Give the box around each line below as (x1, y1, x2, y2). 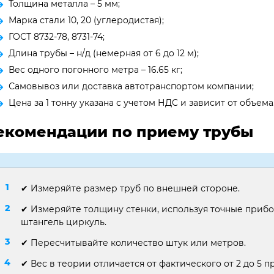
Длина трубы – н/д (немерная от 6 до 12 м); (9, 47, 199, 59)
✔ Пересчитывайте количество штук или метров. (21, 237, 246, 248)
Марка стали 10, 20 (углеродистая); (9, 14, 164, 26)
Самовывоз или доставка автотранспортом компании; (9, 80, 254, 92)
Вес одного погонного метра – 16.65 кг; (9, 64, 182, 75)
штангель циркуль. (21, 216, 106, 228)
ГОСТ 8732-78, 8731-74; (9, 31, 105, 42)
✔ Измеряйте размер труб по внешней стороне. (21, 182, 240, 194)
